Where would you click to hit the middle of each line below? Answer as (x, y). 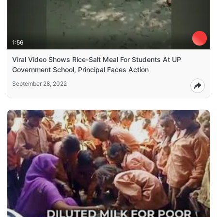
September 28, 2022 (39, 84)
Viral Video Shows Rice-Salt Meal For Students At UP (97, 60)
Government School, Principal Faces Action (80, 70)
